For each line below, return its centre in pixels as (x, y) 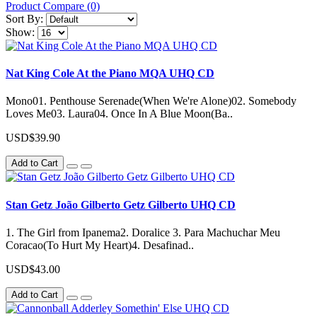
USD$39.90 (33, 138)
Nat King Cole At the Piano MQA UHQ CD (110, 74)
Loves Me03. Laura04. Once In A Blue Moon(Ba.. (119, 114)
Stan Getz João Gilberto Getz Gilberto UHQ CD (121, 204)
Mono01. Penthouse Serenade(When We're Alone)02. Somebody (151, 101)
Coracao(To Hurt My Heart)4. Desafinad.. (100, 245)
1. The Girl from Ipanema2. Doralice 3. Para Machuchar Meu (143, 232)
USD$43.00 (33, 269)
